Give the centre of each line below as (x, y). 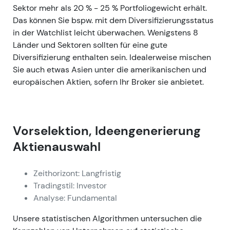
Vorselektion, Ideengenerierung (107, 131)
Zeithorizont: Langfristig (77, 174)
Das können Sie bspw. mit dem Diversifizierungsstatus (113, 20)
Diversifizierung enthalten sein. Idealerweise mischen (112, 57)
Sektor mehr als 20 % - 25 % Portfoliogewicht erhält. (110, 8)
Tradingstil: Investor (70, 186)
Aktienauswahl (57, 147)
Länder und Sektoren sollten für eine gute (90, 45)
